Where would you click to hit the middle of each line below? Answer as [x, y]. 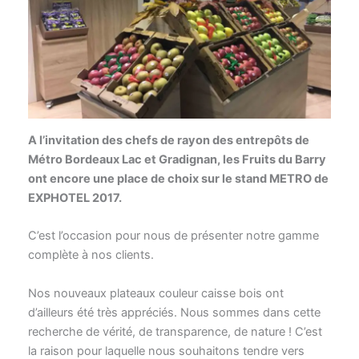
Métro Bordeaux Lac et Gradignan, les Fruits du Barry [177, 160]
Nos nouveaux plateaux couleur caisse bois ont [155, 293]
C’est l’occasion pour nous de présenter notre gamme [173, 236]
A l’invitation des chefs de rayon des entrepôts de [168, 141]
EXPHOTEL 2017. [75, 198]
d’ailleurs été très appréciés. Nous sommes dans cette [174, 312]
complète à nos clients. [91, 255]
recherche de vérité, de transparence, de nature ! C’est [175, 331]
